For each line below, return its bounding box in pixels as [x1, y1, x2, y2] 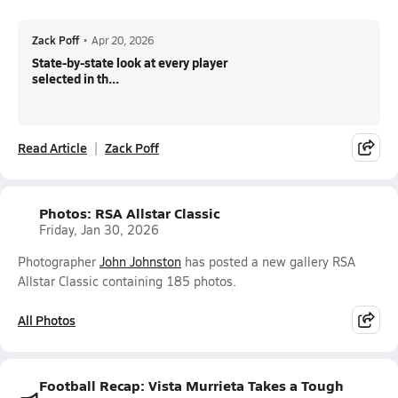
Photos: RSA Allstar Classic [39, 203, 219, 223]
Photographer [18, 253, 99, 270]
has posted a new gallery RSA [181, 253, 355, 270]
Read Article [18, 139, 87, 156]
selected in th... [32, 69, 119, 87]
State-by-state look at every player [32, 53, 227, 71]
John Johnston [99, 253, 181, 270]
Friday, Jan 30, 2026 [39, 221, 159, 238]
